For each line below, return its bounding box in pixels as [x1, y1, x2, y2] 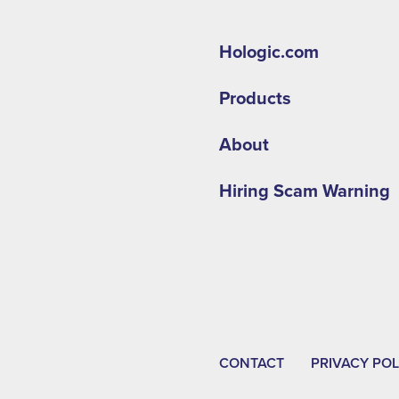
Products [218, 88, 291, 110]
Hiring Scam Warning [218, 181, 390, 202]
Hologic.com [218, 42, 319, 63]
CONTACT [218, 354, 284, 372]
